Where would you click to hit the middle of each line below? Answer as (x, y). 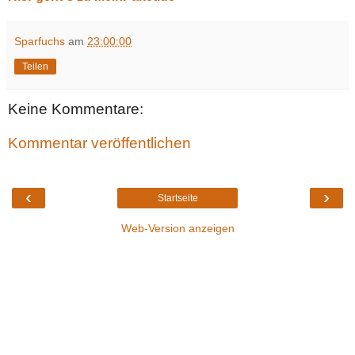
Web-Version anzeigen (177, 228)
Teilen (35, 66)
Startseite (177, 198)
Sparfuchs (40, 41)
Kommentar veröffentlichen (99, 143)
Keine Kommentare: (76, 109)
